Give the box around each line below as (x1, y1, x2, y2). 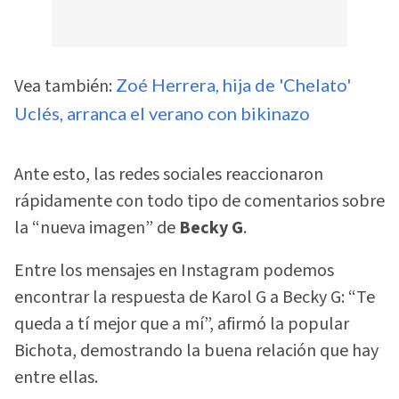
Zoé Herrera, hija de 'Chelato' (116, 73, 351, 95)
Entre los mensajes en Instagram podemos (14, 257, 334, 283)
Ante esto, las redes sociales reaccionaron (14, 161, 323, 187)
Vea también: (14, 73, 116, 99)
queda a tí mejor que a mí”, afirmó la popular (14, 311, 349, 337)
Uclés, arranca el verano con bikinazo (14, 102, 310, 124)
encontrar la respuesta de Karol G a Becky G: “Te (14, 284, 375, 310)
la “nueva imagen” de (14, 215, 179, 240)
